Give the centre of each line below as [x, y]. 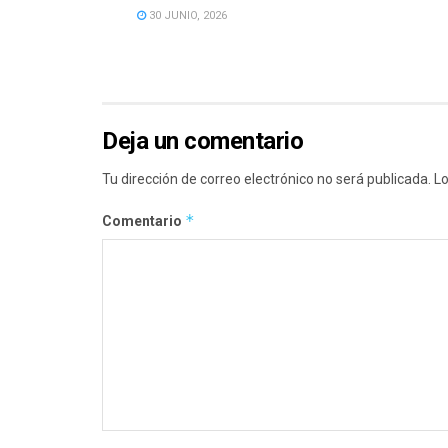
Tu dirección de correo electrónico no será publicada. [266, 178]
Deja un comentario [203, 140]
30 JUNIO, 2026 [186, 15]
